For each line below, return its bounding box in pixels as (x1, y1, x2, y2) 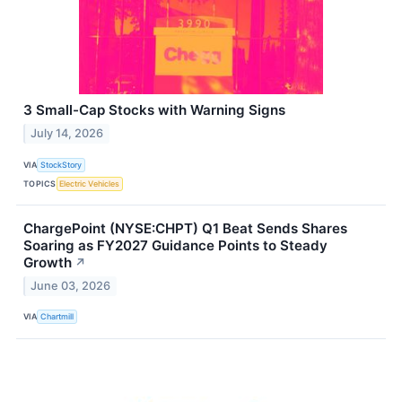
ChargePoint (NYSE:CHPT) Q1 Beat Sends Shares (23, 220, 347, 238)
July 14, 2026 (31, 127, 104, 141)
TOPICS (23, 178, 57, 188)
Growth (23, 254, 72, 272)
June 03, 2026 (31, 278, 111, 293)
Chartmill (40, 311, 74, 322)
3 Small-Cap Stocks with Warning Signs (23, 101, 285, 119)
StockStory (40, 159, 83, 170)
